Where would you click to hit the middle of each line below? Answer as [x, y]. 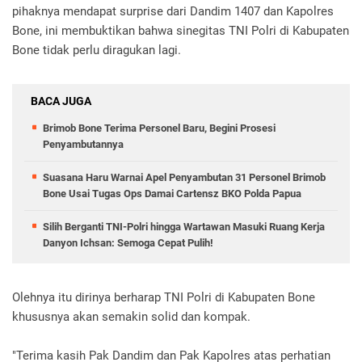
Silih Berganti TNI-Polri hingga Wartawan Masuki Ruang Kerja [184, 227]
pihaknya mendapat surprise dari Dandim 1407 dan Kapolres [173, 12]
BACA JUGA [61, 101]
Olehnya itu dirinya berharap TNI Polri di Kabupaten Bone [164, 298]
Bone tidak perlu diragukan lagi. [97, 51]
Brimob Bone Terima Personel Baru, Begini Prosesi [159, 128]
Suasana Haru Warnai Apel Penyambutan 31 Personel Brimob [184, 178]
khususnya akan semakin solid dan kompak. [131, 317]
